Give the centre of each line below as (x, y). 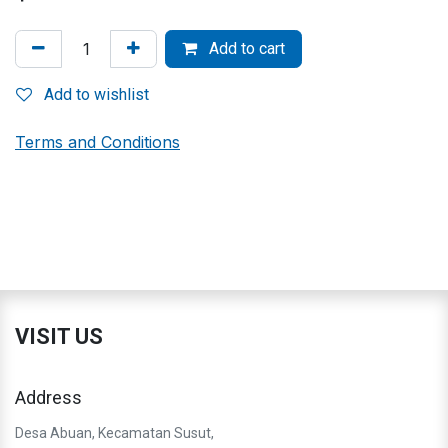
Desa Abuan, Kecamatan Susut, (114, 432)
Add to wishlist (96, 94)
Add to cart (245, 48)
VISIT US (59, 336)
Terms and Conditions (97, 141)
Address (48, 397)
